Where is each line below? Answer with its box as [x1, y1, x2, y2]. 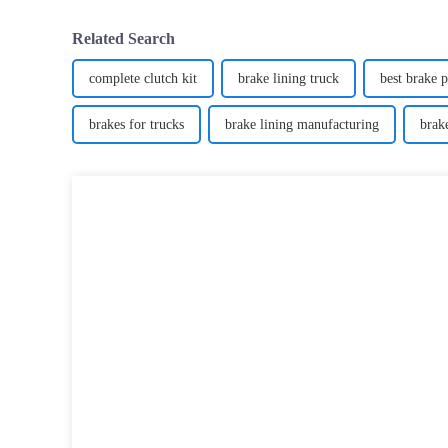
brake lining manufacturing [225, 117, 379, 133]
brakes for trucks [89, 117, 184, 133]
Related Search [72, 30, 175, 48]
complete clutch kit [89, 71, 197, 87]
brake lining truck [238, 71, 339, 87]
